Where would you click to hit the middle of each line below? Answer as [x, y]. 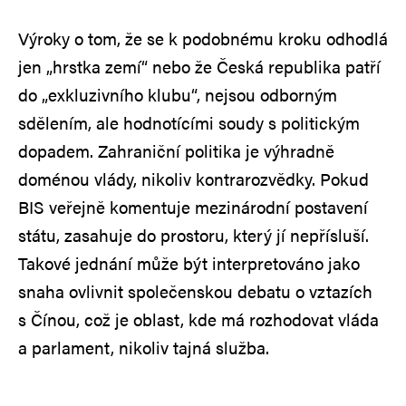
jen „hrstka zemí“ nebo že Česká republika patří [199, 66]
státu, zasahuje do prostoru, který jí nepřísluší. [193, 235]
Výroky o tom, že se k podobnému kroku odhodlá [203, 38]
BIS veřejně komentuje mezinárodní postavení [193, 207]
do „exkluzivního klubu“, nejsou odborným [178, 94]
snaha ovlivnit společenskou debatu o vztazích [195, 291]
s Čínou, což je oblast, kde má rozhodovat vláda [198, 319]
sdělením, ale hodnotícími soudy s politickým [189, 122]
